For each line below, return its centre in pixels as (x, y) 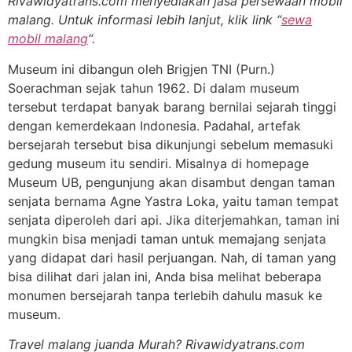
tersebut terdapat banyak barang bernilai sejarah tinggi (172, 106)
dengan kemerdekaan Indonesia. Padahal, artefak (154, 125)
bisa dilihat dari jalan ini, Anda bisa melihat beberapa (165, 276)
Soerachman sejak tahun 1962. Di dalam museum (154, 88)
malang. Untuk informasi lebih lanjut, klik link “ (145, 20)
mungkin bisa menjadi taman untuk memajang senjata (167, 238)
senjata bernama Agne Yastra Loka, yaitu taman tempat (173, 201)
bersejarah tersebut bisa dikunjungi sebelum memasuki (170, 144)
